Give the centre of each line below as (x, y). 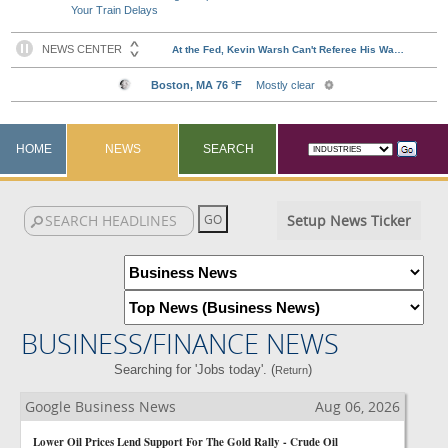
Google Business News (100, 406)
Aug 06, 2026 (357, 406)
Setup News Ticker (348, 220)
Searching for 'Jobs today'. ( (194, 369)
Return (291, 370)
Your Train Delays (115, 10)
